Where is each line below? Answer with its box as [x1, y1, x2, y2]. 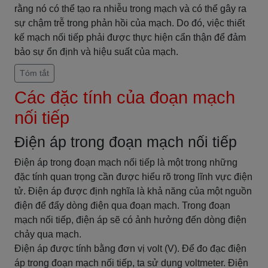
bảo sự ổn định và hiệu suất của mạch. [14, 47, 178, 57]
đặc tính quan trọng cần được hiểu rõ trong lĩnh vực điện [14, 172, 252, 182]
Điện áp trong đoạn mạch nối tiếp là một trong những [14, 157, 237, 167]
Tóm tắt [20, 68, 49, 78]
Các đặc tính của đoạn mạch [14, 88, 235, 107]
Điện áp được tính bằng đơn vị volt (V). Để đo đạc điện [14, 243, 246, 254]
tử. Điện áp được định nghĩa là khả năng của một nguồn [14, 186, 252, 196]
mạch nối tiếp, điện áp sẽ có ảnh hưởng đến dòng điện [14, 215, 246, 225]
